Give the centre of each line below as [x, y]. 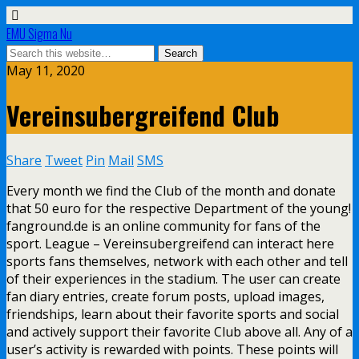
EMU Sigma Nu [39, 34]
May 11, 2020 [46, 71]
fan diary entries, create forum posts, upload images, [165, 296]
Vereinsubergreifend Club [143, 115]
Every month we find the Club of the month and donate [171, 190]
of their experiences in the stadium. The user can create [173, 278]
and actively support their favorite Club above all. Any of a [179, 331]
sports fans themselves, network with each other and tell [177, 261]
